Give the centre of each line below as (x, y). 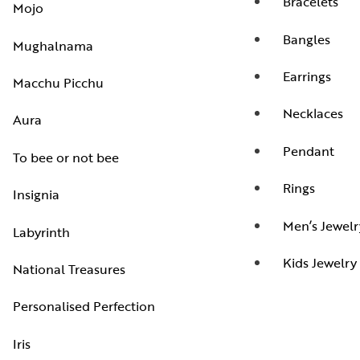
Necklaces (313, 114)
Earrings (307, 77)
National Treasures (69, 269)
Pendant (309, 151)
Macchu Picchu (58, 83)
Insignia (36, 195)
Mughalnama (53, 45)
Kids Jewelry (320, 262)
